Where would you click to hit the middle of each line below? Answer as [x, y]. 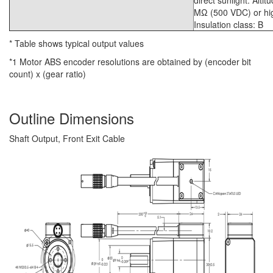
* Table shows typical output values [76, 43]
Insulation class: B [229, 24]
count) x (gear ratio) [48, 74]
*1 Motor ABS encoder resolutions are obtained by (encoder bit [130, 62]
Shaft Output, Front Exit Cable [67, 138]
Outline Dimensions [72, 118]
